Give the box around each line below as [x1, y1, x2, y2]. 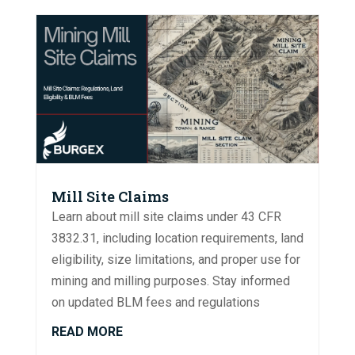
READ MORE [51, 323, 123, 339]
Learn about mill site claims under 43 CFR [51, 208, 281, 224]
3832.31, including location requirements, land [51, 230, 303, 246]
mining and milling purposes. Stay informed [51, 273, 290, 288]
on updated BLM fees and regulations [51, 294, 260, 310]
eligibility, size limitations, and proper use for [51, 251, 300, 267]
